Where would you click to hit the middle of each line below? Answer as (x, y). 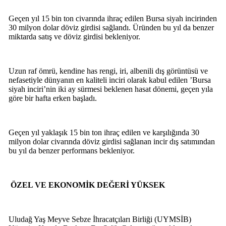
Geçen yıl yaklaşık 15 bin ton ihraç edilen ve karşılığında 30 (104, 132)
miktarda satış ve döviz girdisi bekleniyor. (74, 36)
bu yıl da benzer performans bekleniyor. (71, 150)
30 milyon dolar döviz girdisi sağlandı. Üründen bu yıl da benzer (111, 27)
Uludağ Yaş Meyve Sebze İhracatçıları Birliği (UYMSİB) (100, 219)
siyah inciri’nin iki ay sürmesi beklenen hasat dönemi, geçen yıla (110, 89)
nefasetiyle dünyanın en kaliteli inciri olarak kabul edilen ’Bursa (109, 80)
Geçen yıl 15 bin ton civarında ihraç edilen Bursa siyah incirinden (112, 18)
